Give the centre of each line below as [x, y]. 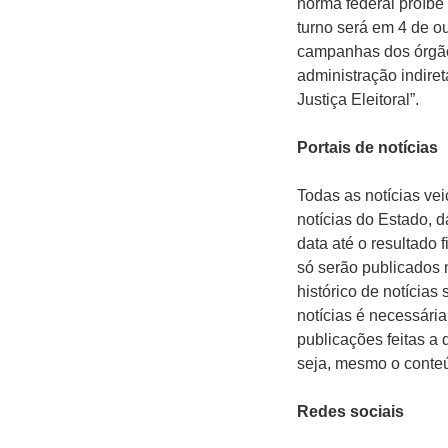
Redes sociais [350, 411]
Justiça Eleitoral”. [358, 99]
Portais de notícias [367, 147]
